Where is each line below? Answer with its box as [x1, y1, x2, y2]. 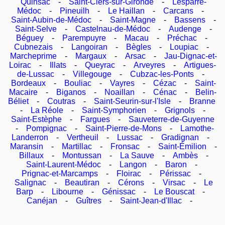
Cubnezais [14, 42, 53, 51]
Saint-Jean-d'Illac [120, 196, 182, 205]
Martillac [62, 142, 92, 151]
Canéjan [27, 196, 57, 205]
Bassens [174, 15, 205, 24]
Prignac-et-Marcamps [22, 169, 98, 178]
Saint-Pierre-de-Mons [85, 124, 162, 133]
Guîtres [76, 196, 101, 205]
